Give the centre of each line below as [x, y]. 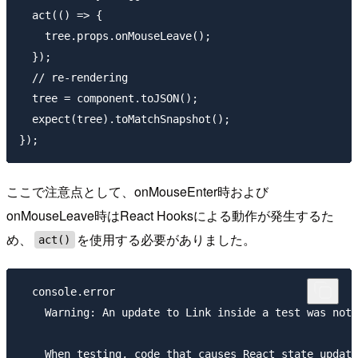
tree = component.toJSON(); [109, 99]
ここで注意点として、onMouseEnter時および [137, 191]
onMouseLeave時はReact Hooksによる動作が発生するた [170, 215]
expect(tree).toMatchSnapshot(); [125, 119]
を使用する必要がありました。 [167, 239]
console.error [67, 291]
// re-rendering [74, 78]
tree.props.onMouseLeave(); [115, 36]
